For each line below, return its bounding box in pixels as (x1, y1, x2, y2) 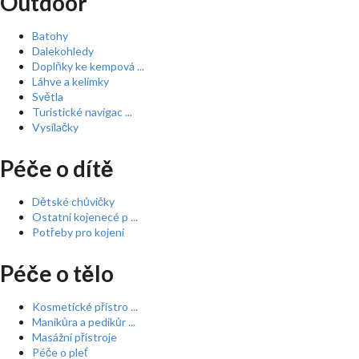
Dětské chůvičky (32, 195, 115, 208)
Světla (32, 90, 63, 103)
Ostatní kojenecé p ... (32, 210, 138, 224)
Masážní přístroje (32, 330, 117, 344)
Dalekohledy (32, 44, 94, 58)
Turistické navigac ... (32, 105, 132, 119)
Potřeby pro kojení (32, 225, 124, 239)
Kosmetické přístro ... (32, 300, 138, 313)
